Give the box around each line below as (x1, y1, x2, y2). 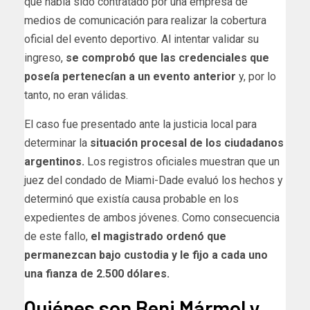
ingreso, (24, 51, 63, 64)
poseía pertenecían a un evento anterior (24, 69, 239, 83)
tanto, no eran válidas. (24, 88, 128, 102)
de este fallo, (24, 229, 88, 243)
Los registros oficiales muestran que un (84, 154, 280, 168)
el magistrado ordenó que (88, 229, 226, 243)
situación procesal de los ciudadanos (90, 136, 284, 149)
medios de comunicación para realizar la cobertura (24, 13, 266, 27)
